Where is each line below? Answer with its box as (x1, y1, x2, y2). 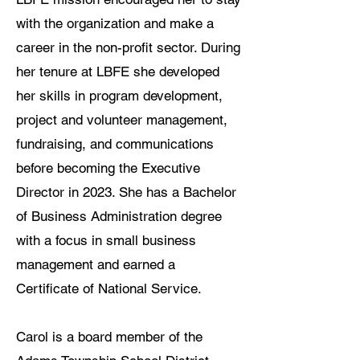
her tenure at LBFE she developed (16, 63, 219, 80)
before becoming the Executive (16, 160, 200, 176)
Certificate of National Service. (16, 280, 202, 297)
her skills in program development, (16, 88, 223, 104)
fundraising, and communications (16, 136, 214, 152)
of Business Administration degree (16, 208, 222, 224)
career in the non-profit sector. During (16, 39, 240, 55)
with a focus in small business (16, 232, 196, 248)
